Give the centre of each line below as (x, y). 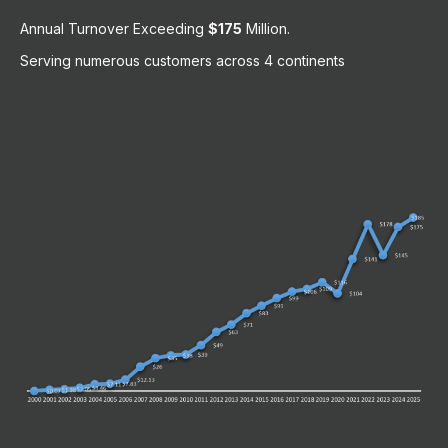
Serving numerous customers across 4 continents (182, 60)
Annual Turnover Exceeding (114, 28)
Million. (266, 28)
